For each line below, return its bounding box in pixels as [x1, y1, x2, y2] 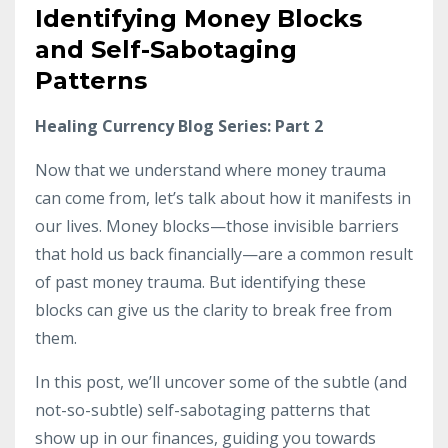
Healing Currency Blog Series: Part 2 [35, 115, 323, 137]
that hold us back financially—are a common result [35, 243, 413, 265]
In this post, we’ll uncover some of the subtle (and [35, 371, 407, 393]
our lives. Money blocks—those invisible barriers [35, 215, 399, 237]
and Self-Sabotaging [35, 35, 297, 64]
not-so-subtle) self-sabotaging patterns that [35, 399, 370, 421]
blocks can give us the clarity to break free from [35, 299, 392, 321]
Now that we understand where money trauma [35, 159, 386, 181]
